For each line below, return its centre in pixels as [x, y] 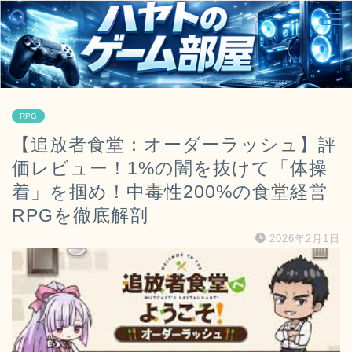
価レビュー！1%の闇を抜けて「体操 [170, 168]
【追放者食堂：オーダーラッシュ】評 [174, 145]
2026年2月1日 [305, 238]
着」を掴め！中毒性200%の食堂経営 [170, 192]
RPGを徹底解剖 [80, 215]
